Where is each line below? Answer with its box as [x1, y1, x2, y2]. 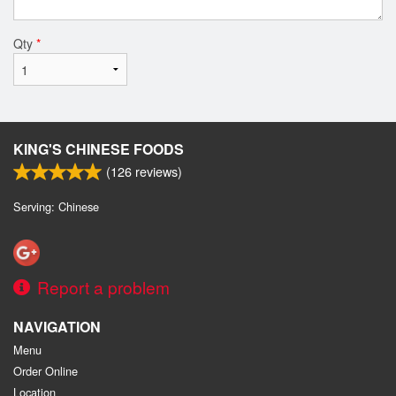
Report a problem [37, 274, 170, 299]
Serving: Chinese [13, 197, 99, 215]
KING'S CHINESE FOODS [13, 138, 184, 159]
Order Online [13, 362, 78, 379]
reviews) [132, 161, 182, 180]
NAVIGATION [13, 316, 101, 337]
